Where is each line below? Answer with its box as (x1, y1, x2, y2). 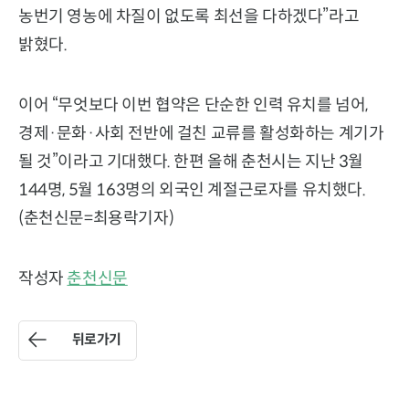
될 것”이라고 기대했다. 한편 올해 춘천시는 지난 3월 (18, 152, 364, 173)
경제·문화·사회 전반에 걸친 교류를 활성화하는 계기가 (18, 123, 384, 144)
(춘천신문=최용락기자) (18, 208, 174, 229)
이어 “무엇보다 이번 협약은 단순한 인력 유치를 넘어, (18, 95, 369, 116)
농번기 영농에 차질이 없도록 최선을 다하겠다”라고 (18, 6, 360, 27)
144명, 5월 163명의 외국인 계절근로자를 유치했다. (18, 180, 366, 201)
